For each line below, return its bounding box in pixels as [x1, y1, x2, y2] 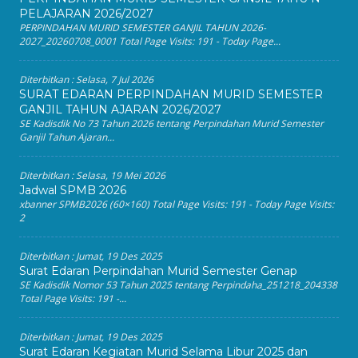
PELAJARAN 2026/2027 [19, 6, 153, 21]
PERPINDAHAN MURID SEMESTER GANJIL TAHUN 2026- [19, 21, 266, 34]
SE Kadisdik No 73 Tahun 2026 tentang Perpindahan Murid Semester [19, 117, 324, 130]
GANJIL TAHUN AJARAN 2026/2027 [19, 102, 221, 117]
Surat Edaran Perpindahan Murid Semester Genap [19, 264, 297, 278]
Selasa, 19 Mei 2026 [76, 169, 165, 182]
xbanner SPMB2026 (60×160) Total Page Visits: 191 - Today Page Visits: [19, 197, 334, 211]
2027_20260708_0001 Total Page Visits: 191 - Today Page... [19, 34, 280, 48]
